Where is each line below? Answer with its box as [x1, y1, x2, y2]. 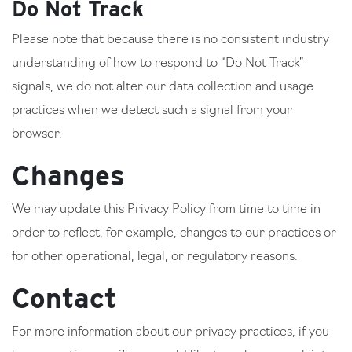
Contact [12, 281, 117, 314]
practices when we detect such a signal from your [12, 104, 292, 117]
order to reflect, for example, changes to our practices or [12, 227, 336, 240]
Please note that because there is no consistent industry [12, 34, 329, 46]
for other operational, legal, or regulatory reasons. [12, 251, 297, 263]
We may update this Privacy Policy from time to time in [12, 203, 321, 216]
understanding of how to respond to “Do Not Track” [12, 57, 303, 70]
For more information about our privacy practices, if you [12, 326, 329, 339]
